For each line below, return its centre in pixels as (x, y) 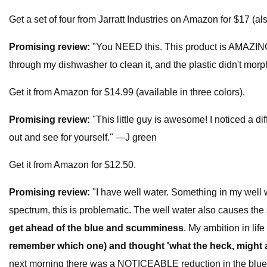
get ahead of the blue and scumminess (96, 228)
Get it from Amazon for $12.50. (72, 165)
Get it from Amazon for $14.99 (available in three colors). (127, 92)
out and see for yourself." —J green (83, 138)
